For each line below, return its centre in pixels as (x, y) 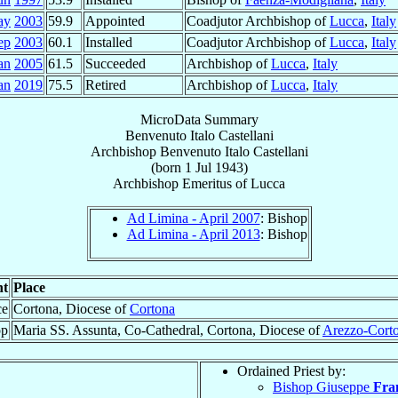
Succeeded (115, 63)
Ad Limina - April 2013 (193, 234)
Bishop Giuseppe (323, 386)
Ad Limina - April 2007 (193, 218)
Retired (106, 84)
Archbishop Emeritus (172, 183)
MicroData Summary (199, 119)
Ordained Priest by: (291, 370)
